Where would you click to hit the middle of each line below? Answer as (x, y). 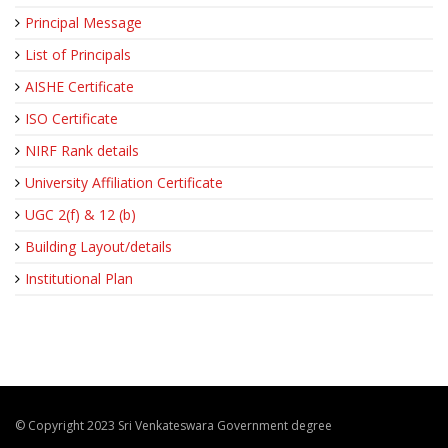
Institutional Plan (79, 279)
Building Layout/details (98, 247)
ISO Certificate (71, 119)
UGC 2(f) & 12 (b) (80, 215)
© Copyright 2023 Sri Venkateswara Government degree (173, 426)
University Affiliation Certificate (124, 183)
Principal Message (83, 23)
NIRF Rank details (82, 151)
